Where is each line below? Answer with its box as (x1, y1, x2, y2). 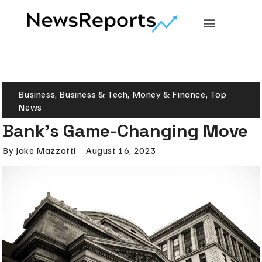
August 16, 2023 (86, 144, 157, 157)
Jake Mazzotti (13, 144, 77, 157)
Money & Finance (132, 88, 206, 100)
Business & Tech (59, 88, 128, 100)
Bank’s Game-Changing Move (2, 119, 248, 142)
